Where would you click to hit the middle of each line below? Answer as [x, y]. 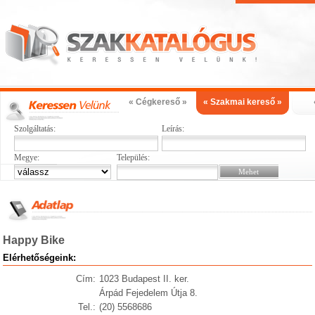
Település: [133, 157]
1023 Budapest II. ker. [144, 279]
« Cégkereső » [157, 102]
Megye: [27, 157]
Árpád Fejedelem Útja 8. [148, 293]
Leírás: [173, 129]
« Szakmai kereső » [243, 102]
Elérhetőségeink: [40, 258]
